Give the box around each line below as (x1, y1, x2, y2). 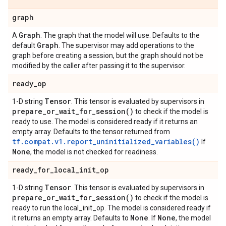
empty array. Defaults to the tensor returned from (12, 128, 170, 136)
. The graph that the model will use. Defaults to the (40, 31, 200, 39)
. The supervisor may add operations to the (59, 41, 194, 49)
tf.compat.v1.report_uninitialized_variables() (12, 137, 200, 146)
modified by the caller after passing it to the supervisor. (12, 62, 186, 70)
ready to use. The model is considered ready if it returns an (12, 118, 198, 126)
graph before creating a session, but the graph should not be (12, 51, 203, 60)
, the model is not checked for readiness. (30, 148, 158, 156)
